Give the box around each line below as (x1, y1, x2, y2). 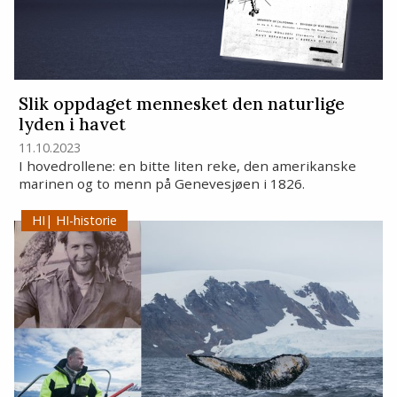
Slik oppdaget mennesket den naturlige (18, 93, 345, 115)
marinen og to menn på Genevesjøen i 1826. (18, 174, 305, 192)
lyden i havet (18, 113, 126, 136)
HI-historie (52, 211, 117, 229)
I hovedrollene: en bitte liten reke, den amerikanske (18, 156, 356, 175)
